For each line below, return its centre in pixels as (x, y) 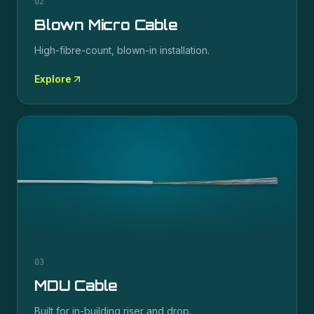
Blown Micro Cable (106, 25)
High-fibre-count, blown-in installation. (122, 50)
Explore (53, 79)
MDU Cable (76, 286)
